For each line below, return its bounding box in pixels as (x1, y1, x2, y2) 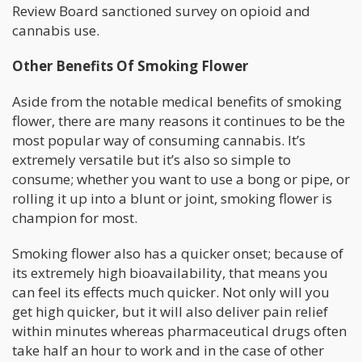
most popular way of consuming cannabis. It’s (12, 130, 305, 149)
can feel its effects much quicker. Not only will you (12, 282, 330, 301)
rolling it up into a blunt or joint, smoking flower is (12, 188, 332, 208)
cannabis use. (12, 20, 99, 40)
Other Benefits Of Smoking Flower (12, 56, 248, 75)
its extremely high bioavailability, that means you (12, 263, 328, 282)
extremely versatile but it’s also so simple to (12, 149, 291, 169)
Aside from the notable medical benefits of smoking (12, 91, 342, 111)
